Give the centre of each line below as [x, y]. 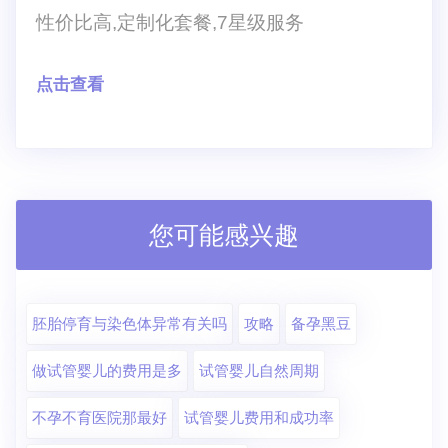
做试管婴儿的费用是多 [107, 370]
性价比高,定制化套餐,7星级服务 [170, 22]
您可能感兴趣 [224, 234]
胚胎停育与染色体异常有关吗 [129, 323]
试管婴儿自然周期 [259, 370]
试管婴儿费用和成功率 [259, 417]
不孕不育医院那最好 [99, 417]
